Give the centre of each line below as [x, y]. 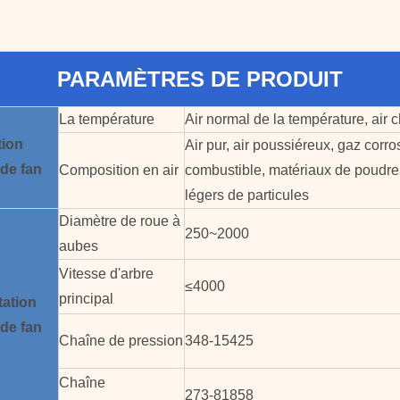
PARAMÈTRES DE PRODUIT [200, 79]
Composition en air [119, 170]
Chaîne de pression [121, 341]
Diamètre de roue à [120, 221]
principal [86, 299]
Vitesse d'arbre [106, 274]
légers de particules [247, 195]
